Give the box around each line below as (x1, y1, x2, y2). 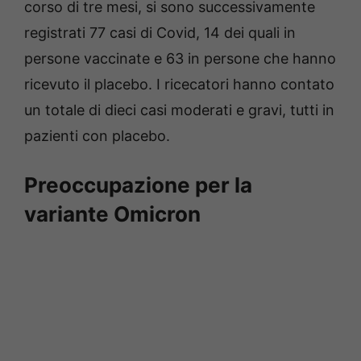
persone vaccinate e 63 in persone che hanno (24, 50, 336, 67)
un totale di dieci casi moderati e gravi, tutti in (24, 102, 334, 118)
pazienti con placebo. (24, 127, 170, 144)
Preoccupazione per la (24, 172, 252, 197)
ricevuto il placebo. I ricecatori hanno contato (24, 76, 334, 93)
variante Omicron (24, 201, 201, 226)
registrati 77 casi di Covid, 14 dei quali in (24, 24, 296, 41)
